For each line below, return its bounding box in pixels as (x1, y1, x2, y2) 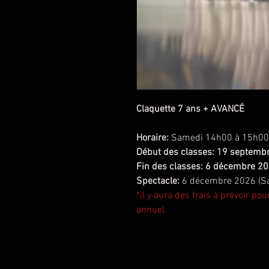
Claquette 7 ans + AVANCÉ (136, 103, 244, 115)
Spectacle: (136, 175, 180, 187)
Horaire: (136, 132, 171, 144)
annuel (136, 204, 165, 216)
